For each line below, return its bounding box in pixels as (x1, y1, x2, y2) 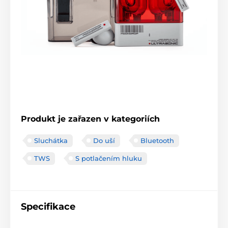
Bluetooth (140, 136, 174, 145)
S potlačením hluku (75, 154, 142, 162)
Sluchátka (34, 136, 68, 145)
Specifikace (21, 201, 75, 212)
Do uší (93, 136, 115, 145)
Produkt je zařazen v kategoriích (21, 113, 160, 124)
